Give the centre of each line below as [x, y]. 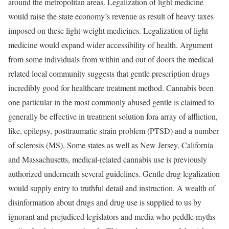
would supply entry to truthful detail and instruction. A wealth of [112, 188]
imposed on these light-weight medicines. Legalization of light [108, 30]
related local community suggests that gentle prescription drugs [109, 73]
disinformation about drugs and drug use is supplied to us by [105, 202]
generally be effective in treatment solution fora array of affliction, [113, 116]
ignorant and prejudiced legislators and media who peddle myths [112, 216]
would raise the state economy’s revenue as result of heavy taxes [111, 16]
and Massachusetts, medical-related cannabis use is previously [108, 159]
